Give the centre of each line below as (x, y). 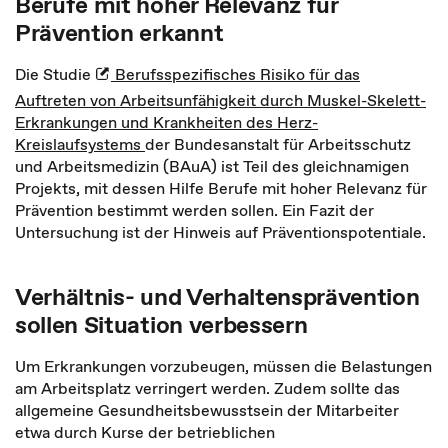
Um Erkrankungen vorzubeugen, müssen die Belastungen (223, 366)
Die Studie (55, 74)
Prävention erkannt (119, 32)
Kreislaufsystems (80, 144)
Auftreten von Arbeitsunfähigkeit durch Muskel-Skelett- (220, 100)
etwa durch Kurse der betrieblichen (145, 432)
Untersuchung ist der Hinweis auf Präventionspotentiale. (220, 232)
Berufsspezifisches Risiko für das (235, 74)
